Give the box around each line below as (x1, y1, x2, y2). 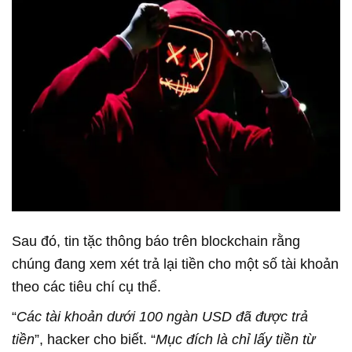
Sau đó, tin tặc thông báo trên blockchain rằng (12, 233, 300, 249)
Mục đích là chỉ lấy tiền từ (156, 331, 315, 347)
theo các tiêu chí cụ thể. (12, 278, 161, 295)
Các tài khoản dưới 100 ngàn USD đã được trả (16, 308, 308, 324)
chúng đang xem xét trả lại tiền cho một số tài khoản (12, 255, 339, 272)
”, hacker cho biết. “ (35, 331, 156, 347)
